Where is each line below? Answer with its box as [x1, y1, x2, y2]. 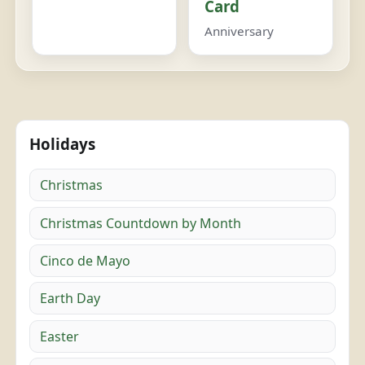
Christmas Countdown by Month [40, 213, 242, 232]
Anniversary [204, 22, 275, 39]
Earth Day [40, 289, 101, 308]
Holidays [29, 133, 96, 154]
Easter [40, 327, 80, 345]
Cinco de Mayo [40, 252, 131, 270]
